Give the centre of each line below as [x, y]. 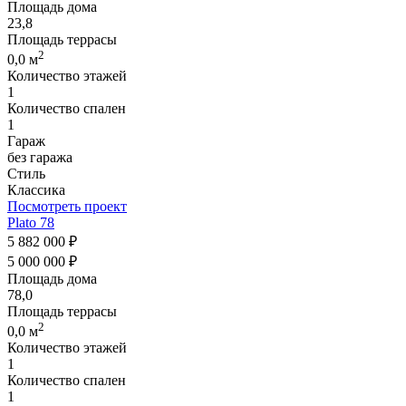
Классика [36, 190]
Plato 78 [31, 223]
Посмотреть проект [67, 207]
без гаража [40, 158]
